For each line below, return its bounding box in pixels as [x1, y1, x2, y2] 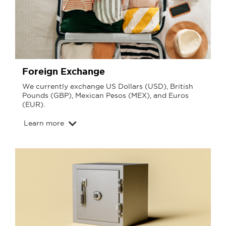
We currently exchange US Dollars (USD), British [22, 82, 193, 91]
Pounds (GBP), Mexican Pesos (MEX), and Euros [22, 91, 189, 100]
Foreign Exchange [22, 65, 105, 78]
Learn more [24, 118, 64, 128]
